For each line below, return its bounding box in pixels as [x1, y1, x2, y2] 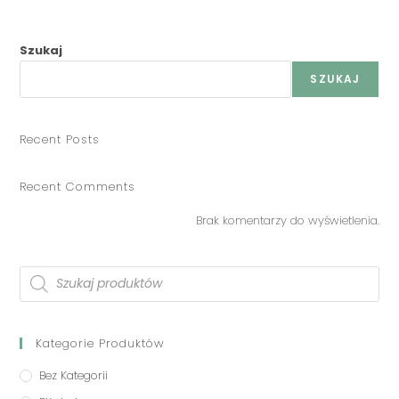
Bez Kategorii [39, 366, 109, 384]
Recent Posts [20, 130, 101, 148]
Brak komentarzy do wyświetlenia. [195, 211, 379, 229]
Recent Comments [20, 177, 136, 195]
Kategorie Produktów [36, 334, 166, 352]
